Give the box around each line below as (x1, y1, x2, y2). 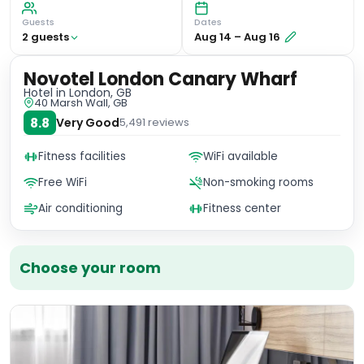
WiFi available (203, 149, 278, 164)
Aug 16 (244, 29, 280, 45)
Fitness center (203, 201, 281, 216)
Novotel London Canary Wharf (24, 67, 297, 92)
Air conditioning (38, 201, 123, 216)
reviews (145, 115, 189, 130)
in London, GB (53, 84, 132, 101)
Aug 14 (194, 29, 232, 45)
